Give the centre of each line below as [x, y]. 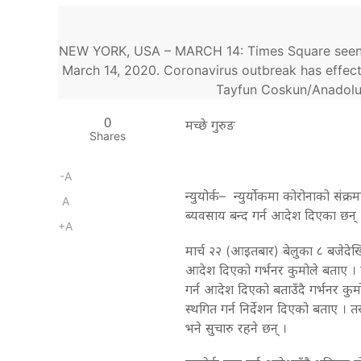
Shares [107, 135]
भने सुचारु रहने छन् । [236, 328]
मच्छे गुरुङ [210, 124]
